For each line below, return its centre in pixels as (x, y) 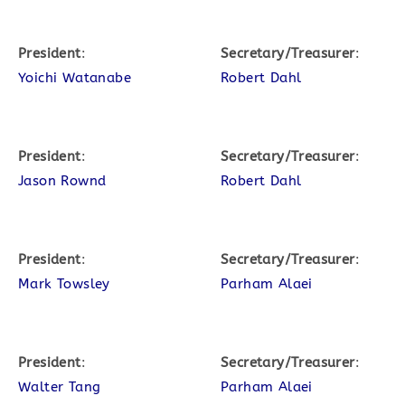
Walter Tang (60, 387)
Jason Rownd (62, 181)
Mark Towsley (64, 284)
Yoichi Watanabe (75, 78)
